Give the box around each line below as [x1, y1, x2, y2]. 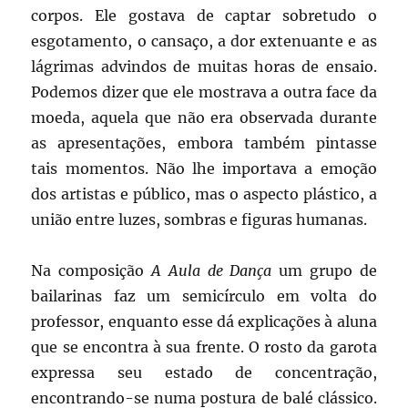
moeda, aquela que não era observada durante [31, 107, 377, 127]
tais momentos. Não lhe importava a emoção [31, 158, 377, 178]
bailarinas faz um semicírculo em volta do [31, 286, 377, 305]
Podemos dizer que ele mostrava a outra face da [31, 82, 377, 101]
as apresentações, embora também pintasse [31, 133, 377, 152]
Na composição [31, 260, 151, 280]
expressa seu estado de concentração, [31, 362, 377, 382]
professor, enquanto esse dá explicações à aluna [31, 311, 377, 331]
